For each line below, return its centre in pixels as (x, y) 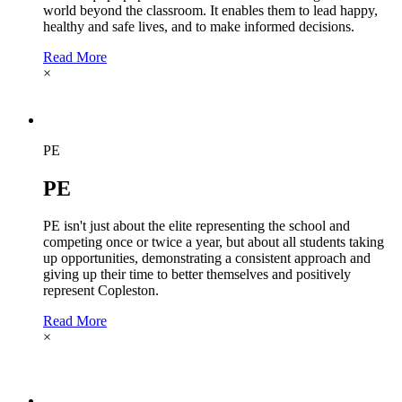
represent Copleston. (101, 291)
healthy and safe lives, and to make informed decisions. (199, 26)
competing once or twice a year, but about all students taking (214, 242)
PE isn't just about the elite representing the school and (197, 226)
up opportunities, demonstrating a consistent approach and (207, 258)
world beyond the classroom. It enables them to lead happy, (210, 10)
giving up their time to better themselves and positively (197, 275)
